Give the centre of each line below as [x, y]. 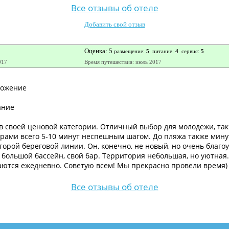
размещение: [129, 52]
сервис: [189, 52]
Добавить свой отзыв [114, 25]
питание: [162, 52]
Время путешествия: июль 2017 [123, 62]
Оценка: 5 [98, 51]
